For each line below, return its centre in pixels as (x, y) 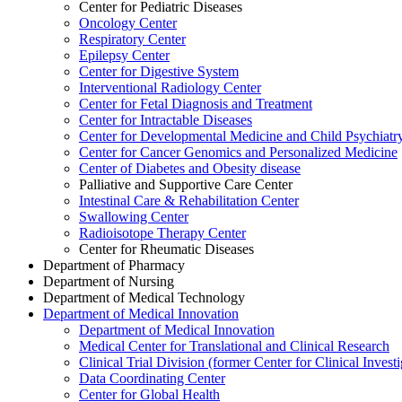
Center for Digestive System (159, 71)
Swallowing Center (134, 217)
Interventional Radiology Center (170, 87)
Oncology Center (128, 23)
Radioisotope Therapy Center (162, 233)
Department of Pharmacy (114, 265)
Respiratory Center (132, 39)
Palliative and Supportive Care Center (186, 184)
